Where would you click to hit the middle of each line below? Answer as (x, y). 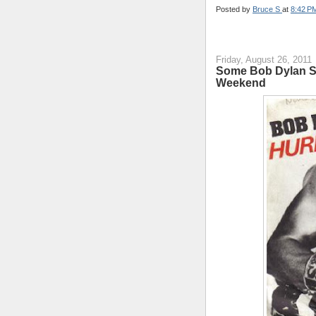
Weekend (241, 82)
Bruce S (267, 9)
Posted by (234, 9)
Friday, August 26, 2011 (264, 59)
